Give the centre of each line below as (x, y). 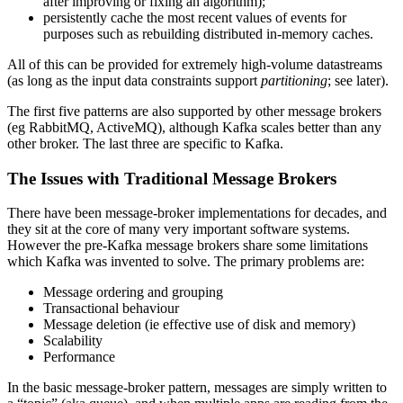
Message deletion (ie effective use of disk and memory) (199, 325)
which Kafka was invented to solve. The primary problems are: (186, 262)
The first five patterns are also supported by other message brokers (194, 111)
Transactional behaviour (111, 309)
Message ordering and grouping (133, 292)
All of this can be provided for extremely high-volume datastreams (195, 64)
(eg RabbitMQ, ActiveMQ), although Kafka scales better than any (194, 127)
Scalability (73, 341)
